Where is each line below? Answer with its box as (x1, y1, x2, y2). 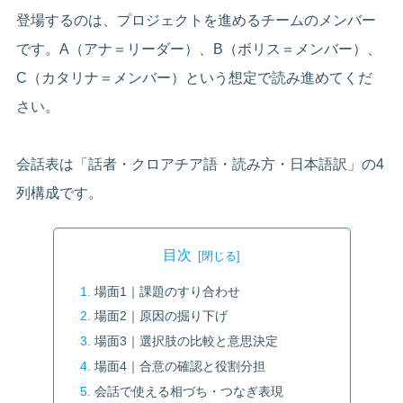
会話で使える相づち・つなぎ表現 (94, 384, 283, 399)
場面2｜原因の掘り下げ (94, 309, 228, 324)
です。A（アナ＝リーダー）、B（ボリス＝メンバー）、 (16, 40, 382, 57)
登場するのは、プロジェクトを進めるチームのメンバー (16, 12, 377, 28)
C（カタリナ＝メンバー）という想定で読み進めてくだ (16, 69, 373, 85)
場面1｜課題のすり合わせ (94, 283, 240, 299)
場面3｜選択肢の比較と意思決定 (94, 334, 278, 349)
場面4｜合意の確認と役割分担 (94, 359, 265, 374)
